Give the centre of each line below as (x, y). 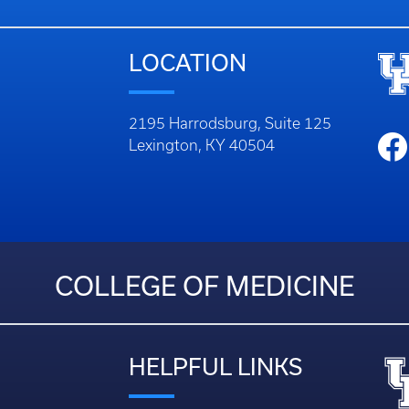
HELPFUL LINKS (215, 367)
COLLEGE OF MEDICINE (204, 286)
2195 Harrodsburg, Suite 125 (230, 123)
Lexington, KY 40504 (202, 145)
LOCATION (188, 63)
